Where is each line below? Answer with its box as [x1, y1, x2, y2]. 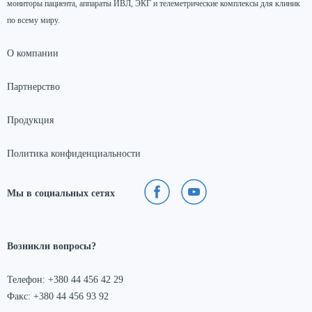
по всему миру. [7, 15, 60, 26]
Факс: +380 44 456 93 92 [7, 291, 109, 302]
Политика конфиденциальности [7, 148, 141, 159]
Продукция [7, 115, 54, 126]
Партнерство [7, 81, 60, 93]
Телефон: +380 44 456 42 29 [7, 274, 123, 286]
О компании [7, 48, 58, 59]
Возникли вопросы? [7, 241, 96, 252]
